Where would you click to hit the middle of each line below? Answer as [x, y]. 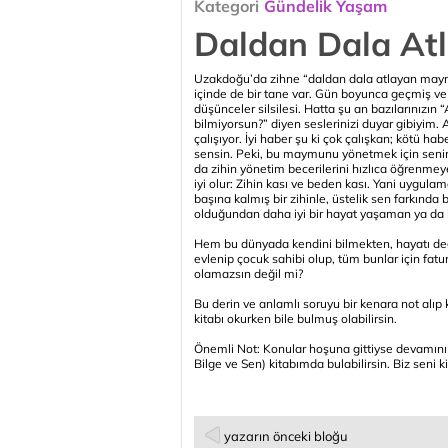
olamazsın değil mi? [248, 273]
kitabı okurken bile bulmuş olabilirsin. [295, 318]
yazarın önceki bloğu [286, 436]
